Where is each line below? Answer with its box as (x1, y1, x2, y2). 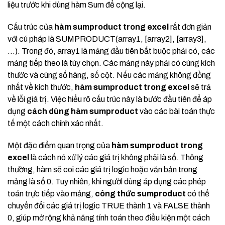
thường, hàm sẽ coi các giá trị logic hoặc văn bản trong (8, 165, 197, 174)
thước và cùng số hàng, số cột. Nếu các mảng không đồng (8, 71, 211, 80)
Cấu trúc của (8, 23, 54, 32)
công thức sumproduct (95, 189, 186, 198)
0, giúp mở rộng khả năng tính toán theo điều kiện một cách (8, 213, 210, 222)
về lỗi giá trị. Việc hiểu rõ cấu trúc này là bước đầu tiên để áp (8, 95, 212, 104)
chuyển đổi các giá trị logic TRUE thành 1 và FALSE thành (8, 201, 210, 210)
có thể (186, 189, 209, 198)
